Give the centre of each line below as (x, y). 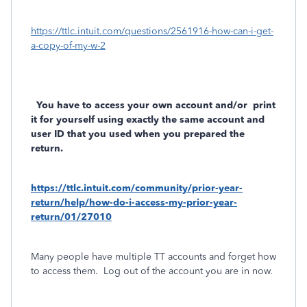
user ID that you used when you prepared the (138, 134)
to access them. (64, 271)
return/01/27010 (71, 217)
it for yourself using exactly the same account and (148, 120)
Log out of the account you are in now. (188, 271)
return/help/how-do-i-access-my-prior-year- (134, 202)
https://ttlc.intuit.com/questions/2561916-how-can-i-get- (152, 31)
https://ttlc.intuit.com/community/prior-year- (137, 188)
